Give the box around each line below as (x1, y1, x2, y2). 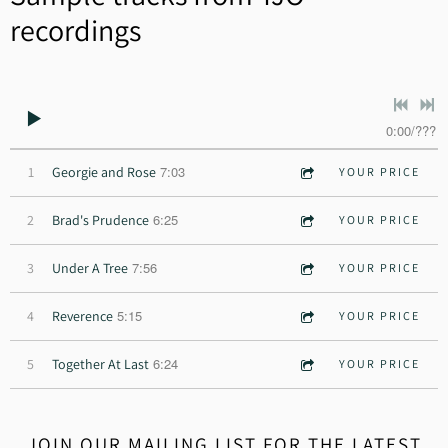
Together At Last (52, 354, 149, 373)
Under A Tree (52, 258, 128, 277)
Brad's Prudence (52, 210, 149, 229)
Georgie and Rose (52, 162, 156, 181)
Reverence (52, 306, 113, 325)
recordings (10, 10, 141, 50)
